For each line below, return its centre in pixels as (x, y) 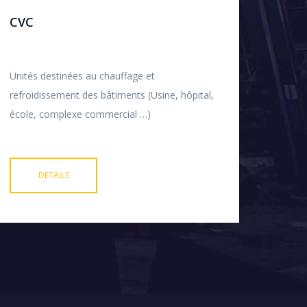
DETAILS (53, 175)
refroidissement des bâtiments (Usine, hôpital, (112, 95)
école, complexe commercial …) (80, 114)
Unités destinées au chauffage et (82, 76)
